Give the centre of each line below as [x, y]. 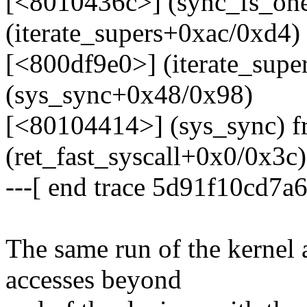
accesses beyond [94, 280]
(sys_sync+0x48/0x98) [129, 95]
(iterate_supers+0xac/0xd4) [153, 33]
